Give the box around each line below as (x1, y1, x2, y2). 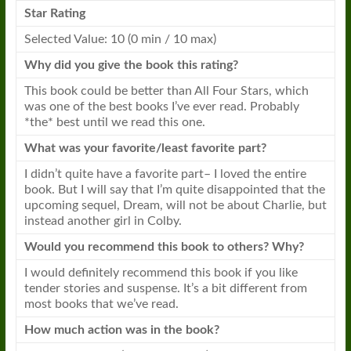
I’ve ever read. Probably (168, 100, 299, 113)
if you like (241, 266, 298, 279)
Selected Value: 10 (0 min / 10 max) (24, 33, 216, 45)
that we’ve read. (87, 298, 179, 310)
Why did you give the (24, 59, 146, 71)
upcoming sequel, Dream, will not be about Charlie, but (24, 199, 327, 212)
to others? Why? (208, 241, 304, 253)
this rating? (173, 59, 238, 71)
